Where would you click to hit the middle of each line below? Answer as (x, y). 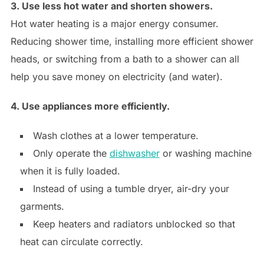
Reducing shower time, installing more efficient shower (132, 41)
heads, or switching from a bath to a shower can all (125, 59)
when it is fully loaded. (70, 171)
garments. (42, 206)
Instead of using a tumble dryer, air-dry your (131, 188)
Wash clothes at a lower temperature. (115, 135)
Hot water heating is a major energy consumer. (114, 23)
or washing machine (205, 153)
